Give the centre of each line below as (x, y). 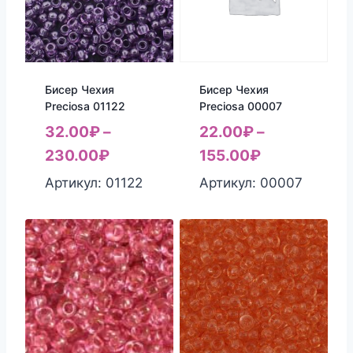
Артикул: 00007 (251, 183)
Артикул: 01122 (93, 183)
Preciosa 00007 (240, 106)
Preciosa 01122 (85, 106)
